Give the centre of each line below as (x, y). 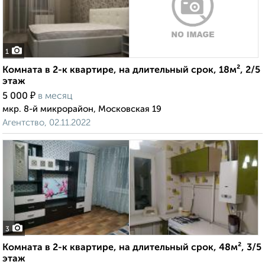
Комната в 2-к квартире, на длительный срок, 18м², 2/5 (131, 71)
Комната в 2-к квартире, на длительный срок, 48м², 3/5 (132, 248)
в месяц (55, 97)
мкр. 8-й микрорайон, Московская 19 (82, 109)
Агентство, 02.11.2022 (46, 123)
